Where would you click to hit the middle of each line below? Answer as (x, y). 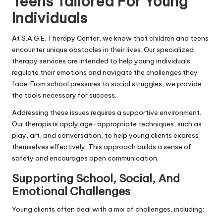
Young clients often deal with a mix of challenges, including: (108, 209)
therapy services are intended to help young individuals (101, 61)
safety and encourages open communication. (85, 158)
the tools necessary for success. (64, 95)
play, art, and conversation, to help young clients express (105, 135)
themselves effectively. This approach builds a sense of (102, 146)
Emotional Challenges (71, 191)
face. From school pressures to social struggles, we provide (107, 83)
